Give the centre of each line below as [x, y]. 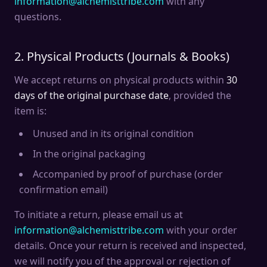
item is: [30, 111]
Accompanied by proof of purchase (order [128, 174]
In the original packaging [89, 154]
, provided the [200, 95]
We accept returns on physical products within [120, 80]
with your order [201, 230]
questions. [38, 17]
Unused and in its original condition [113, 133]
